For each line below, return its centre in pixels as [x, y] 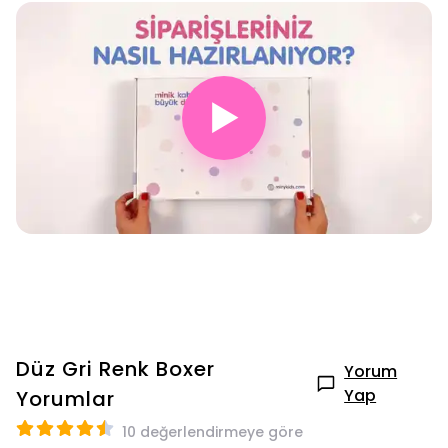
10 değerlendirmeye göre [212, 431]
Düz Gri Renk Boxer [115, 368]
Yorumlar [65, 398]
